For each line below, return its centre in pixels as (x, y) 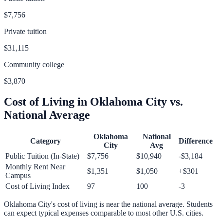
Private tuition (25, 31)
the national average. (153, 204)
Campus (18, 176)
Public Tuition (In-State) (42, 156)
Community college (34, 64)
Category (45, 141)
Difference (196, 141)
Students (200, 204)
